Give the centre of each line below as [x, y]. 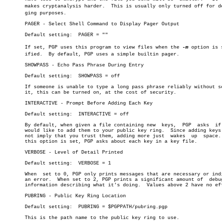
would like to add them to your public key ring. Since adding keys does [84, 131]
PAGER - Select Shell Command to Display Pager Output [92, 24]
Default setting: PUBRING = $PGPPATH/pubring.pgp [38, 207]
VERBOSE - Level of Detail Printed [63, 152]
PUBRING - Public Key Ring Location [65, 196]
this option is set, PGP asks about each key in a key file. [101, 141]
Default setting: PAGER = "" [38, 35]
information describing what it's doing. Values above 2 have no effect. [72, 185]
